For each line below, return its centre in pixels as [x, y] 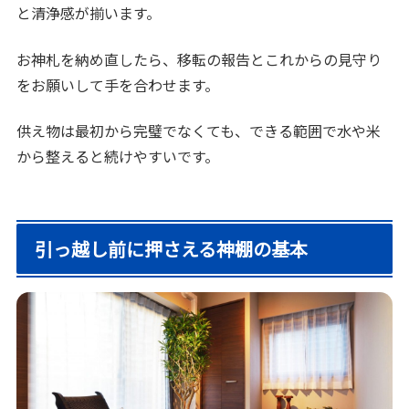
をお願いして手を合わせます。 [118, 84]
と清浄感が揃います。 [89, 13]
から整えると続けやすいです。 [118, 157]
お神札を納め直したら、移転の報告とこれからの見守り [199, 59]
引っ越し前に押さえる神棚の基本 [172, 249]
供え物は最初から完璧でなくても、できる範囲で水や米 [199, 131]
